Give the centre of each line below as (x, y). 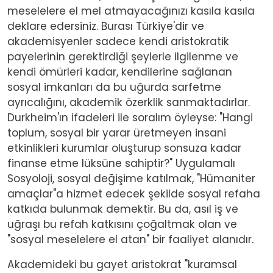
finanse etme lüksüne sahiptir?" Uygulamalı (121, 163)
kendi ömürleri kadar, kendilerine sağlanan (120, 72)
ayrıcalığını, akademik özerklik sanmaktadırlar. (129, 102)
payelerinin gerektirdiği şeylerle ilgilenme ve (123, 56)
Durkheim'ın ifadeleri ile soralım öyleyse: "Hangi (130, 117)
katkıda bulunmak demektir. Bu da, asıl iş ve (123, 209)
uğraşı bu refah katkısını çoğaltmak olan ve (122, 224)
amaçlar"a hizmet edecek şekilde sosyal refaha (134, 193)
